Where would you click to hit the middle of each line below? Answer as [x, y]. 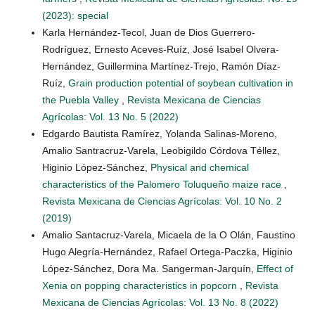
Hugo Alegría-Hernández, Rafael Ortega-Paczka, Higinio [167, 252]
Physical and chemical [200, 168]
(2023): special [75, 16]
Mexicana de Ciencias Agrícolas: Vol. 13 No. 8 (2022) [160, 303]
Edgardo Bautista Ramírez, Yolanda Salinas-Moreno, [160, 134]
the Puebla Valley [82, 100]
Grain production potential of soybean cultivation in [181, 83]
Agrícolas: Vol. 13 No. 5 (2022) [110, 117]
